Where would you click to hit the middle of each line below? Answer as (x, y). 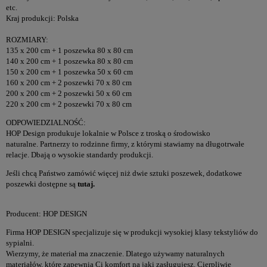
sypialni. (20, 243)
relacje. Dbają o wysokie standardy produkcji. (80, 154)
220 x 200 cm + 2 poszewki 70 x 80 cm (69, 104)
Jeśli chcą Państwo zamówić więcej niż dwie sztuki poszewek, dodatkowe (124, 173)
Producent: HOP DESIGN (46, 213)
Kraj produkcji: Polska (42, 18)
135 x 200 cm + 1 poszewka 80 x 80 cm (69, 50)
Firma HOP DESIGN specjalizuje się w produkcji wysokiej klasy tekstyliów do (132, 232)
